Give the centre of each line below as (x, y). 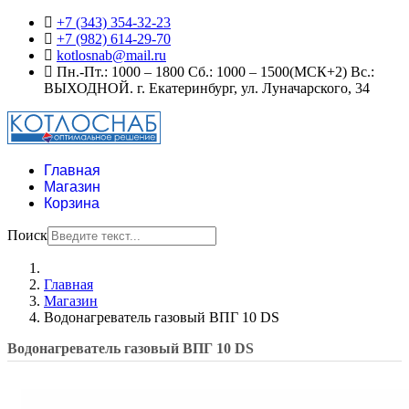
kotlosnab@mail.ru (111, 55)
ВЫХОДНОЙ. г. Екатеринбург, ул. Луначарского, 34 (207, 88)
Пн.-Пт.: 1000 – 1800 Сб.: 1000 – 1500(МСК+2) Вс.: (214, 72)
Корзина (72, 203)
